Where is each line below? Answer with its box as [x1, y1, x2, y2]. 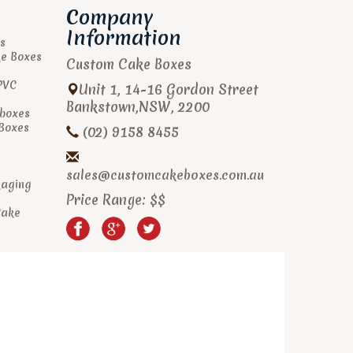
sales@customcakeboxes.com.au [65, 166, 264, 184]
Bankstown [65, 98, 136, 116]
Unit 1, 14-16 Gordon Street [78, 80, 258, 98]
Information [65, 24, 181, 51]
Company [65, 4, 154, 31]
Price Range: [65, 191, 150, 209]
